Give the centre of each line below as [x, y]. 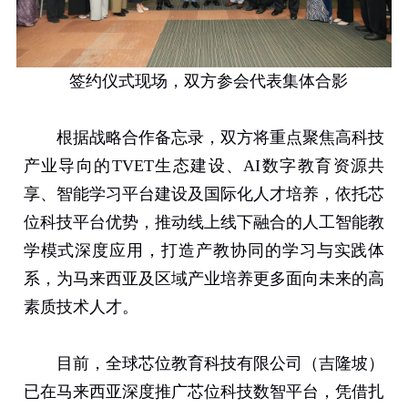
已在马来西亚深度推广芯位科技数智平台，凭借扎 [204, 392]
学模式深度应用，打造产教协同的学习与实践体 [204, 250]
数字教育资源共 [323, 166]
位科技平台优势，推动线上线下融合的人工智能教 [204, 222]
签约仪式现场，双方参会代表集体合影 [209, 81]
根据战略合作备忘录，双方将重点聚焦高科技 [221, 138]
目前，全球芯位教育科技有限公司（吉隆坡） [221, 363]
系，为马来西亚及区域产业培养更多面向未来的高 [204, 279]
